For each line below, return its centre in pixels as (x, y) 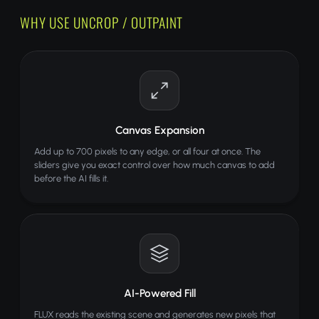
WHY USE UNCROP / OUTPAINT (102, 22)
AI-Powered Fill (159, 293)
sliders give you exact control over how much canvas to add (155, 165)
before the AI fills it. (71, 178)
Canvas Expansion (159, 130)
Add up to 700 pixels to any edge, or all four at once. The (147, 151)
